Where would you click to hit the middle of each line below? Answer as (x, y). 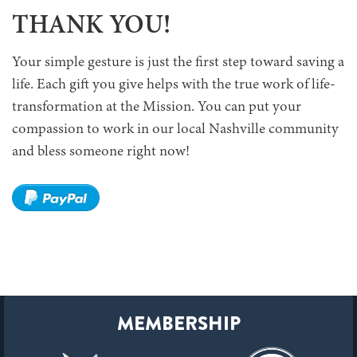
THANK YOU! (91, 26)
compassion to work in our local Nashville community (175, 130)
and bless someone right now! (101, 152)
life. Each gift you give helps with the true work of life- (174, 85)
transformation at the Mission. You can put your (157, 108)
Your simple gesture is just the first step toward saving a (178, 63)
